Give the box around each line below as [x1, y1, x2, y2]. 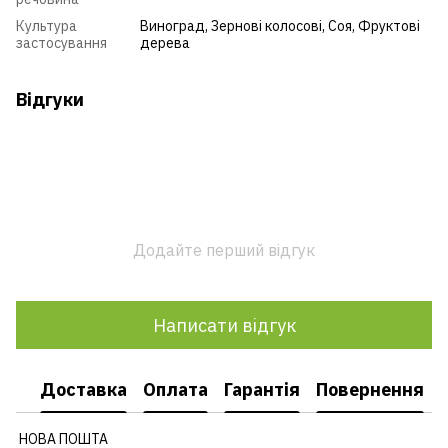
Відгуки [16, 88, 84, 112]
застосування [16, 34, 107, 53]
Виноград [140, 17, 205, 36]
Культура [16, 17, 77, 36]
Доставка [40, 377, 127, 401]
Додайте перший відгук [133, 240, 315, 261]
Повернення [316, 377, 424, 401]
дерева [140, 34, 190, 53]
